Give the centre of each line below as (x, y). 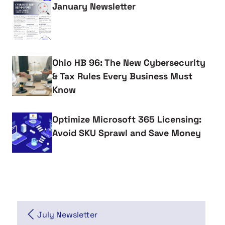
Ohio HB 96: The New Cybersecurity (129, 62)
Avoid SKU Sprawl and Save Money (127, 133)
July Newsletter (67, 214)
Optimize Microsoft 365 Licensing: (127, 119)
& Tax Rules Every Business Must (122, 76)
